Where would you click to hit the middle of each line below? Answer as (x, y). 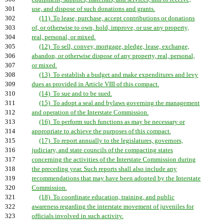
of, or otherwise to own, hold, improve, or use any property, (110, 28)
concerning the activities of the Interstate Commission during (114, 160)
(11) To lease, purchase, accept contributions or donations (117, 18)
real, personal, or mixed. (64, 37)
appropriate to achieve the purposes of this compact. (101, 131)
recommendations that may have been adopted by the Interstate (116, 178)
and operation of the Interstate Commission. (90, 112)
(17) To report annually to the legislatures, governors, (111, 141)
